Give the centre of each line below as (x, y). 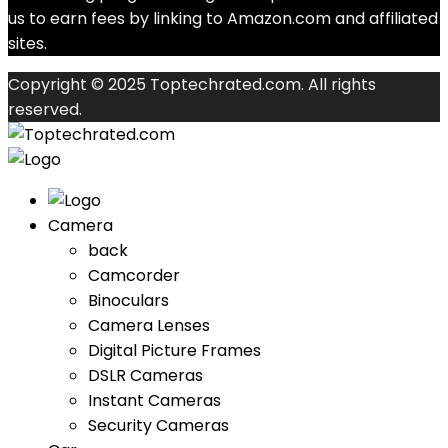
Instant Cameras (154, 400)
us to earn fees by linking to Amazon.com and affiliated (223, 18)
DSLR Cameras (145, 375)
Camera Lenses (149, 325)
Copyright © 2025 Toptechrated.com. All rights (192, 84)
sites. (27, 43)
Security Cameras (158, 425)
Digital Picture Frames (174, 350)
